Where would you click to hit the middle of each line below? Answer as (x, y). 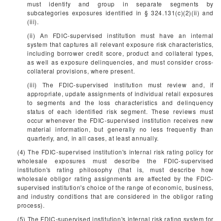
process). (31, 205)
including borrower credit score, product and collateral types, (120, 53)
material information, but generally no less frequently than (120, 129)
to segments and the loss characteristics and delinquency (120, 102)
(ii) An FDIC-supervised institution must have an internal (120, 35)
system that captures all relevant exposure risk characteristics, (120, 44)
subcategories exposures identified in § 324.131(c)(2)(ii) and (120, 13)
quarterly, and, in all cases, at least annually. (93, 138)
